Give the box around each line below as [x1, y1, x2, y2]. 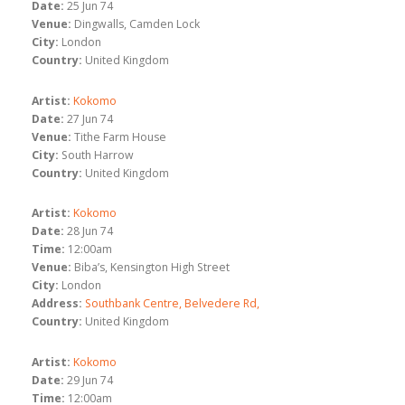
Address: [32, 296, 82, 312]
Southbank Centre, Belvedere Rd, [85, 296, 259, 312]
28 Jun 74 [67, 223, 113, 240]
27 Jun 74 [67, 110, 113, 127]
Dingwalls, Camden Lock [74, 16, 200, 33]
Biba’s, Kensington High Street [74, 259, 230, 276]
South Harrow [61, 146, 134, 163]
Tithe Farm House [74, 128, 166, 145]
